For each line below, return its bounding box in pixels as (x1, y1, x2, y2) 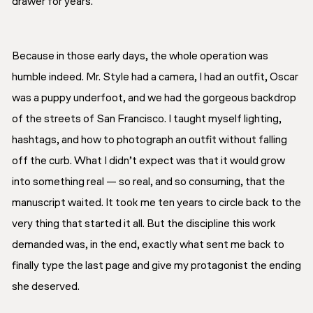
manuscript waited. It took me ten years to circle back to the (12, 197, 301, 209)
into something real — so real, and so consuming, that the (12, 176, 285, 188)
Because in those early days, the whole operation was (12, 50, 268, 62)
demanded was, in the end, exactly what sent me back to (12, 239, 284, 251)
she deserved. (12, 281, 80, 293)
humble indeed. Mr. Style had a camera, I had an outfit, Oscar (12, 71, 298, 83)
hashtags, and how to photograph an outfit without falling (12, 134, 287, 146)
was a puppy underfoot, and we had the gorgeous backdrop (12, 92, 296, 104)
